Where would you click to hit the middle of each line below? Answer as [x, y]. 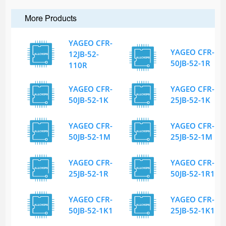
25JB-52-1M [191, 137]
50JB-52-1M [89, 137]
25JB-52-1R [88, 174]
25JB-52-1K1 [193, 211]
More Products [50, 19]
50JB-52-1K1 [91, 211]
